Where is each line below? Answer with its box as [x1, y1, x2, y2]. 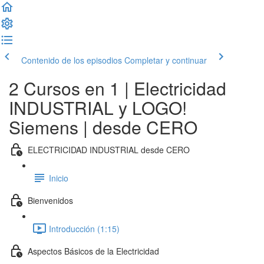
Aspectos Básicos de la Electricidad [28, 245, 159, 257]
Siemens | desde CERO [9, 114, 197, 140]
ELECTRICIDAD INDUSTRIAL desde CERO [28, 143, 190, 156]
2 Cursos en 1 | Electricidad [9, 75, 226, 101]
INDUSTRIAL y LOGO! [9, 95, 187, 120]
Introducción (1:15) [49, 222, 120, 235]
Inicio [49, 171, 68, 184]
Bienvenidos [28, 194, 73, 206]
